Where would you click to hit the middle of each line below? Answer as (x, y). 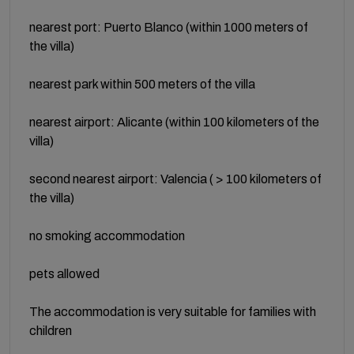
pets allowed (64, 273)
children (51, 330)
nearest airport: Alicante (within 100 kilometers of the (174, 122)
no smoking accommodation (107, 235)
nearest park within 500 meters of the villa (142, 84)
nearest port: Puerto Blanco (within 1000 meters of (169, 27)
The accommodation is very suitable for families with (173, 311)
